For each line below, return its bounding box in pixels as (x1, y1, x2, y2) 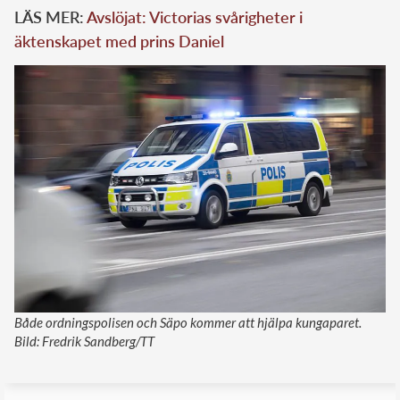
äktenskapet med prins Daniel (14, 30, 224, 51)
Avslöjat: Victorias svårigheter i (87, 6, 303, 27)
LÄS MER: (14, 6, 87, 27)
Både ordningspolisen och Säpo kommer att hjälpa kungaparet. (14, 314, 362, 331)
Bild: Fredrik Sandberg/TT (14, 333, 154, 350)
